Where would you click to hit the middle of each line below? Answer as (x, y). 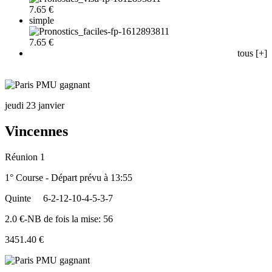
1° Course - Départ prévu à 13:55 (69, 177)
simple (42, 20)
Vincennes (36, 131)
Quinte (18, 198)
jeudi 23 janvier (35, 105)
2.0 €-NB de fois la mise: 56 (59, 219)
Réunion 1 (25, 157)
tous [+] (252, 53)
